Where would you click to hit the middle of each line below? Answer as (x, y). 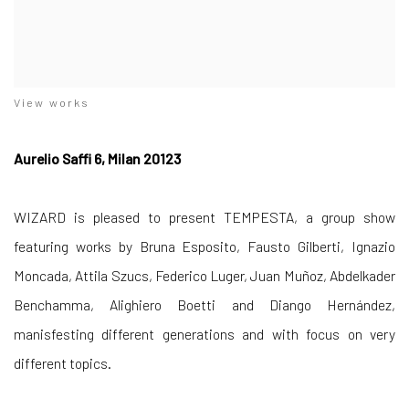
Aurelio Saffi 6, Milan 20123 (97, 158)
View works (52, 102)
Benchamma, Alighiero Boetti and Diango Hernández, (204, 304)
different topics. (63, 362)
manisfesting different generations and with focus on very (204, 333)
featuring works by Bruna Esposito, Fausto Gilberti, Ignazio (204, 246)
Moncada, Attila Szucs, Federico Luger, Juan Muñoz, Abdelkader (204, 275)
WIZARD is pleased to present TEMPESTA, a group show (204, 216)
